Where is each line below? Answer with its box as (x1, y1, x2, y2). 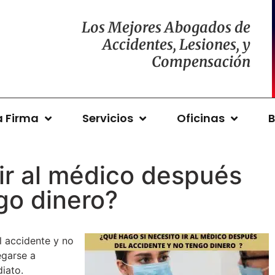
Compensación (152, 52, 251, 71)
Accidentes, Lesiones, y (103, 35, 251, 53)
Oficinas (176, 110, 225, 126)
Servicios (82, 110, 133, 126)
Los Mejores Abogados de (82, 18, 251, 36)
